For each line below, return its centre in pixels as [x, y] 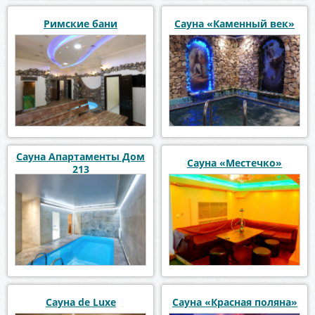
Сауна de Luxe [81, 302]
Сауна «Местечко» [234, 162]
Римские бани [81, 23]
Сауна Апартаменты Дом [81, 156]
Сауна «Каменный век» [234, 23]
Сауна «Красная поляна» [234, 302]
